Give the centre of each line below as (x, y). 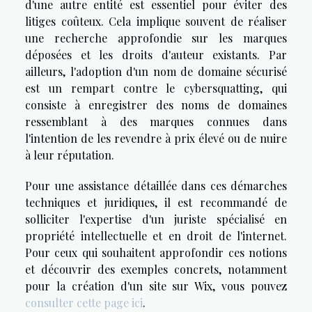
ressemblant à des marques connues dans (156, 121)
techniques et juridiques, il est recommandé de (156, 202)
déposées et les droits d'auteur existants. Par (156, 54)
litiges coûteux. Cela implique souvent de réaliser (156, 21)
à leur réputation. (70, 155)
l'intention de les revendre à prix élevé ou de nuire (156, 138)
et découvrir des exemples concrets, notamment (156, 269)
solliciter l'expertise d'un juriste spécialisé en (156, 219)
